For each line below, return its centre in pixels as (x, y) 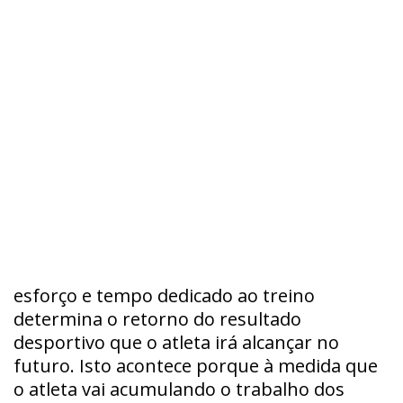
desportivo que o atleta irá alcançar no (176, 342)
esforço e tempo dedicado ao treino (164, 296)
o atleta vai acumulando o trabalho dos (179, 389)
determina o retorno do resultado (157, 319)
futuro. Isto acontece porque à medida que (196, 366)
